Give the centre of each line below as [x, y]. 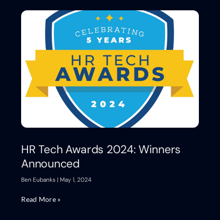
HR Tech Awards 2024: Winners [101, 149]
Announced [50, 163]
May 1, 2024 [75, 179]
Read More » [41, 199]
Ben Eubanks [39, 179]
